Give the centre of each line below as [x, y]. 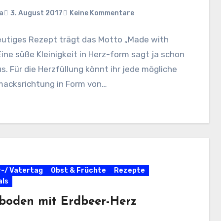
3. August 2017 [36, 13]
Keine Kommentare [102, 13]
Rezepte [129, 170]
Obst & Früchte [78, 170]
